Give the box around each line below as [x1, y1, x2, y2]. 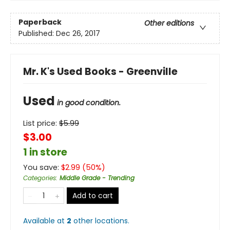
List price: [23, 118, 59, 128]
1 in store [23, 145, 67, 159]
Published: [18, 28, 56, 39]
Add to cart [72, 190, 113, 201]
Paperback [18, 17, 62, 28]
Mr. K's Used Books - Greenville [23, 65, 178, 79]
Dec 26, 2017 [56, 28, 100, 39]
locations [95, 216, 128, 226]
